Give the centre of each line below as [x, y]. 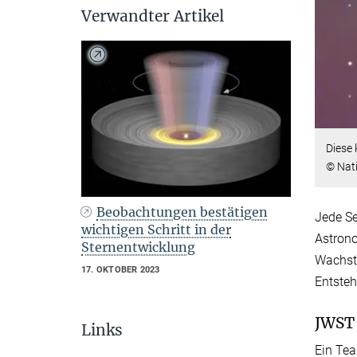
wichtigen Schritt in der [156, 229]
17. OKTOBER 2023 [121, 269]
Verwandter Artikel [153, 16]
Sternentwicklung [138, 247]
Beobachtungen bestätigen [182, 212]
